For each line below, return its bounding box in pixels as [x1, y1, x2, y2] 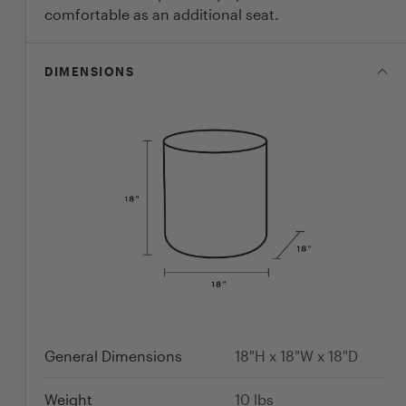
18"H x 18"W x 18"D [235, 346, 358, 364]
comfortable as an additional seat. [44, 5, 279, 23]
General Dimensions [44, 346, 182, 364]
